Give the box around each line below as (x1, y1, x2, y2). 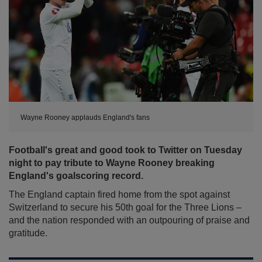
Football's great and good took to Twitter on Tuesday (9, 145, 242, 156)
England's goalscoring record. (9, 171, 143, 181)
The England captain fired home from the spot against (9, 189, 230, 200)
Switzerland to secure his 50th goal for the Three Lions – (9, 202, 242, 213)
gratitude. (9, 228, 47, 239)
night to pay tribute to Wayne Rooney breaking (9, 158, 215, 168)
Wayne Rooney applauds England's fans (20, 113, 150, 122)
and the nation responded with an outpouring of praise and (9, 215, 250, 226)
